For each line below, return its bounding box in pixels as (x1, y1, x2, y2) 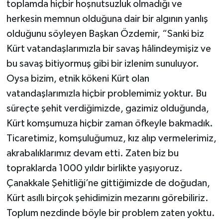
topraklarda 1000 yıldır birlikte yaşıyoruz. (6, 163, 183, 174)
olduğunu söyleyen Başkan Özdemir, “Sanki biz (6, 29, 204, 39)
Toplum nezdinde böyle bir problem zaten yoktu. (6, 208, 215, 219)
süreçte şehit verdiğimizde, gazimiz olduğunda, (6, 104, 209, 114)
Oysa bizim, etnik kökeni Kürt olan (6, 74, 149, 84)
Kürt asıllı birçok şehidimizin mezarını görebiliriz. (6, 193, 209, 204)
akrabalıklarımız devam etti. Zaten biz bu (6, 148, 179, 159)
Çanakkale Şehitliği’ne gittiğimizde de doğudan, (6, 178, 210, 189)
